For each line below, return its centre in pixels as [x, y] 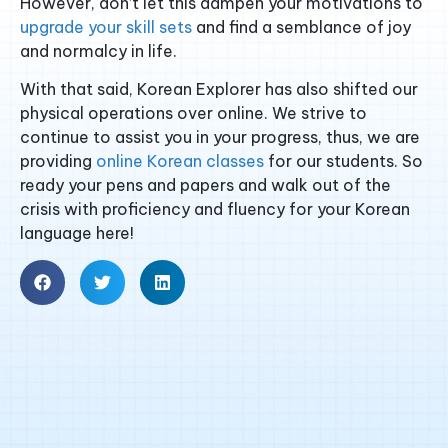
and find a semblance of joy [301, 26]
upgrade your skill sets [106, 26]
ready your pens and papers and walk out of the [205, 185]
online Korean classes [180, 161]
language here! [77, 233]
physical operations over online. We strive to [193, 113]
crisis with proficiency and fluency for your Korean [215, 209]
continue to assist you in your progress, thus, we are [220, 137]
